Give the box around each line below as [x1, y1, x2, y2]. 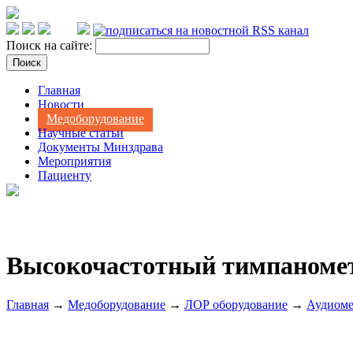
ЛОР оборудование [184, 297, 288, 311]
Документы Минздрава [38, 140, 163, 154]
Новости [38, 98, 84, 111]
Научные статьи [38, 126, 124, 139]
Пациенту [38, 169, 91, 182]
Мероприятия [38, 154, 111, 168]
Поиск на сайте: [6, 39, 95, 52]
